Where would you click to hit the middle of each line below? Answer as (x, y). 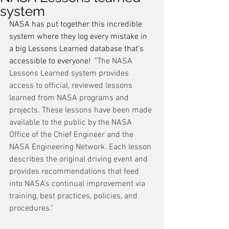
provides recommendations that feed (75, 172)
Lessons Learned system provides (70, 74)
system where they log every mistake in (79, 37)
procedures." (31, 209)
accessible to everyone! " (53, 61)
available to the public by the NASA (72, 123)
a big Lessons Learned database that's (77, 49)
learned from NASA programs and (70, 98)
